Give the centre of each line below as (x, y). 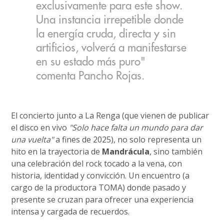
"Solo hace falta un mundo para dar (136, 127)
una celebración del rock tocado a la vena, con (97, 163)
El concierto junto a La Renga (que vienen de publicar (110, 115)
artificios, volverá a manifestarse (111, 48)
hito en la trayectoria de (57, 151)
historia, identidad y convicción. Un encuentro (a (100, 175)
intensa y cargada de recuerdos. (70, 211)
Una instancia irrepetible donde (110, 20)
